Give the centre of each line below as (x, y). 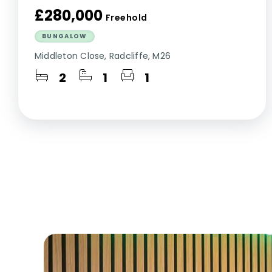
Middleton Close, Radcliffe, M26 (103, 56)
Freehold (127, 18)
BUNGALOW (65, 36)
